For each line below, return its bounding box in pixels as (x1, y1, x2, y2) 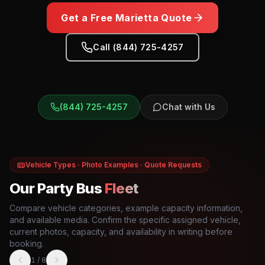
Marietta (115, 12, 159, 24)
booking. (9, 238, 44, 248)
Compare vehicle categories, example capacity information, (9, 203, 243, 213)
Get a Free (61, 12, 115, 24)
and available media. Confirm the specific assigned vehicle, (9, 215, 241, 225)
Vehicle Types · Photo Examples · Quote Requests (25, 160, 202, 169)
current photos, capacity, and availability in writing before (9, 227, 232, 237)
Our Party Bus (9, 180, 102, 197)
